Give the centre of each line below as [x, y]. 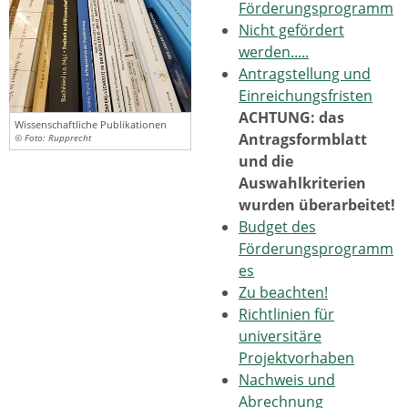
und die [266, 161]
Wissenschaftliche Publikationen [91, 124]
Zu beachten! [283, 292]
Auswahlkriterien [302, 183]
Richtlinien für [286, 314]
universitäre [280, 336]
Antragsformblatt [303, 139]
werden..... [274, 52]
